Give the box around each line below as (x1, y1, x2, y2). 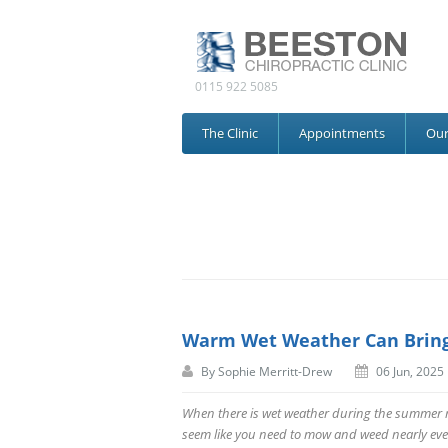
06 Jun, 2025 (376, 363, 444, 380)
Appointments (299, 124, 385, 142)
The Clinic (202, 124, 258, 142)
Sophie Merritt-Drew (218, 363, 332, 380)
